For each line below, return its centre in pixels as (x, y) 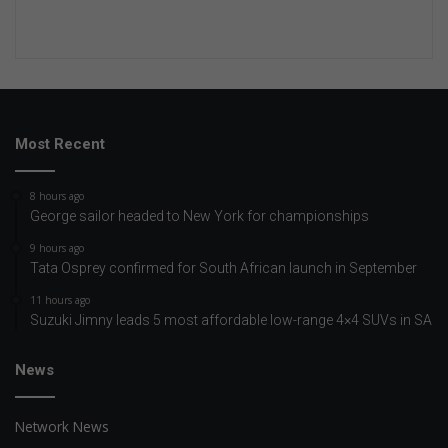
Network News (62, 427)
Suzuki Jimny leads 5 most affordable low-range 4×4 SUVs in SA (231, 320)
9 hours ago (57, 248)
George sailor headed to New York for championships (199, 216)
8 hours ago (57, 196)
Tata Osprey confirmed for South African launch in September (223, 268)
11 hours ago (60, 300)
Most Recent (60, 144)
